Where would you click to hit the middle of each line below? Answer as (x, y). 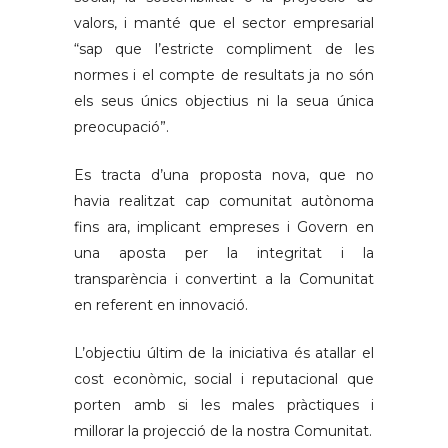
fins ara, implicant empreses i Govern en (224, 227)
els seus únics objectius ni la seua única (224, 101)
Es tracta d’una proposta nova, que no (224, 175)
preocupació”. (121, 127)
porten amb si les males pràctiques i (224, 405)
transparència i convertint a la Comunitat (224, 279)
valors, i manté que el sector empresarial (224, 23)
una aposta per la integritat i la (224, 253)
